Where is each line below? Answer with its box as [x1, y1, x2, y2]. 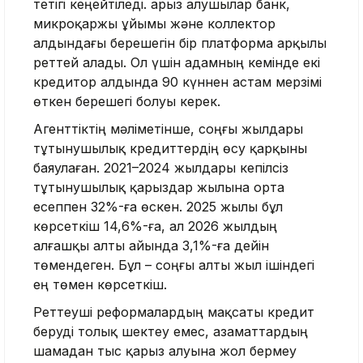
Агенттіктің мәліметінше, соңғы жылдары [33, 120, 303, 137]
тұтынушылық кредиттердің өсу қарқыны [33, 139, 307, 156]
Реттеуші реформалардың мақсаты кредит [33, 303, 314, 320]
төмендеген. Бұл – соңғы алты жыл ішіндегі [33, 256, 314, 273]
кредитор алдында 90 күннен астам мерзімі [33, 73, 322, 90]
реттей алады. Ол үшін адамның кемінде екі [33, 53, 320, 70]
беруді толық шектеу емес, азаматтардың [33, 322, 308, 340]
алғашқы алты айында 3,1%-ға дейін [33, 237, 269, 254]
